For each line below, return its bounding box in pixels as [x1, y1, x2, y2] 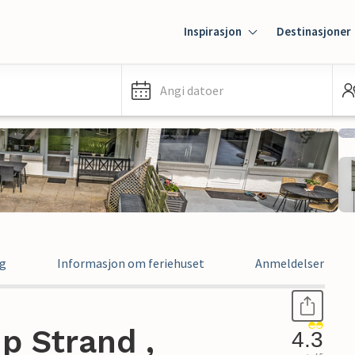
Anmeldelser [255, 255, 324, 271]
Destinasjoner [277, 24, 351, 39]
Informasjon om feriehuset [57, 255, 204, 271]
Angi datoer [160, 82, 223, 98]
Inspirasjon [184, 24, 242, 39]
